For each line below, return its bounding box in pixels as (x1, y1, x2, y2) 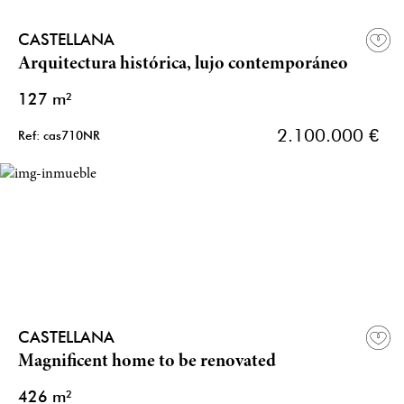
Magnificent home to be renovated (18, 353, 276, 372)
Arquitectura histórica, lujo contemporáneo (18, 55, 348, 75)
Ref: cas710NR (18, 128, 100, 143)
